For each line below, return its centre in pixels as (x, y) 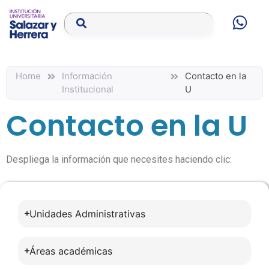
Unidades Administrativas (87, 213)
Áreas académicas (71, 251)
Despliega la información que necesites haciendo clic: (119, 160)
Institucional (88, 89)
